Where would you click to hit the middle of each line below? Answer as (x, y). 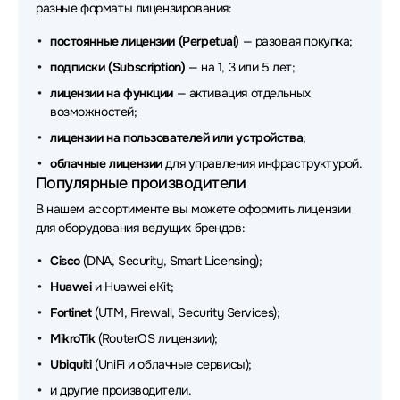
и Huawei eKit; (133, 287)
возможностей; (94, 112)
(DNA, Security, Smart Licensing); (171, 261)
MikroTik (73, 338)
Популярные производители (141, 183)
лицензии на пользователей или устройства (177, 137)
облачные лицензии (106, 163)
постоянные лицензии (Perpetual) (145, 41)
